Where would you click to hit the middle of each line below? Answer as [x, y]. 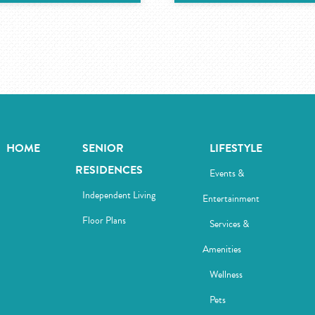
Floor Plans [104, 220]
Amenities [221, 249]
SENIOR [103, 148]
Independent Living [119, 195]
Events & [226, 173]
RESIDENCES [109, 170]
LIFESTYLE [236, 148]
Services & [229, 224]
